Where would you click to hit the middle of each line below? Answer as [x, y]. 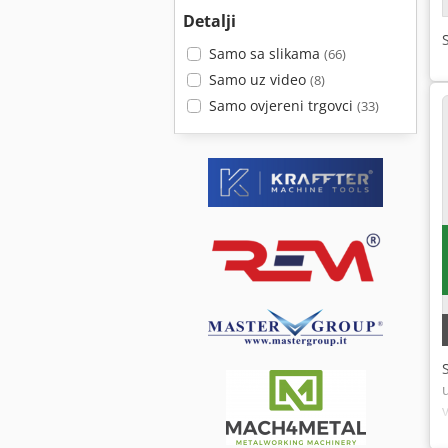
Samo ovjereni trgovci [282, 105]
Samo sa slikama [266, 53]
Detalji [209, 21]
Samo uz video [259, 79]
